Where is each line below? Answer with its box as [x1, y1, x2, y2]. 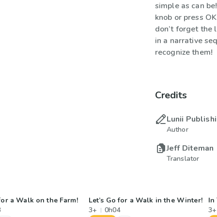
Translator [166, 154, 200, 163]
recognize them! [155, 47, 213, 58]
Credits [155, 89, 187, 102]
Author [166, 125, 188, 134]
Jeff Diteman [166, 143, 214, 154]
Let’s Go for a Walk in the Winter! [88, 196, 202, 205]
